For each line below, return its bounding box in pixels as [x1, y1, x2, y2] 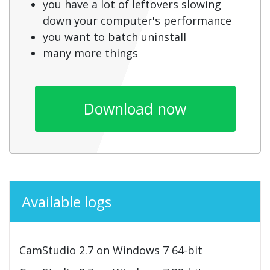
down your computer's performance [43, 13, 231, 28]
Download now [84, 98, 186, 119]
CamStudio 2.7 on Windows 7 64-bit [19, 242, 202, 257]
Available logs [22, 191, 111, 212]
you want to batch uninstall [43, 29, 186, 44]
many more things [43, 45, 138, 60]
